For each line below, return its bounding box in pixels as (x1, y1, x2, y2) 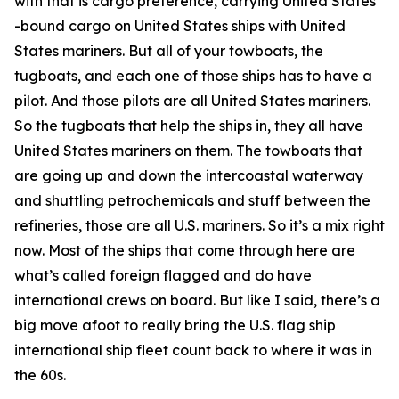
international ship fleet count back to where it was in (14, 341, 372, 359)
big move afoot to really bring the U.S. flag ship (14, 316, 336, 334)
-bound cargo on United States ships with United (14, 17, 346, 35)
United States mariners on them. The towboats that (14, 142, 362, 159)
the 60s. (14, 366, 66, 384)
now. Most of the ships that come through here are (14, 241, 355, 259)
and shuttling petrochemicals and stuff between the (14, 191, 370, 209)
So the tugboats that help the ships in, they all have (14, 117, 363, 134)
